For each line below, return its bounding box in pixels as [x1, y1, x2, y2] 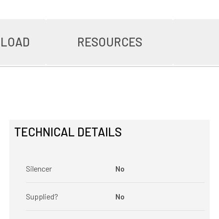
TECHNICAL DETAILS [14, 125, 122, 139]
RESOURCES [77, 35, 142, 49]
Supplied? [25, 192, 58, 201]
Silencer [25, 164, 52, 173]
